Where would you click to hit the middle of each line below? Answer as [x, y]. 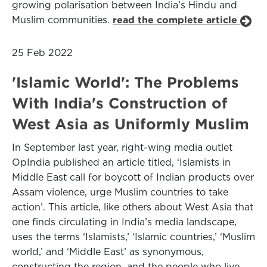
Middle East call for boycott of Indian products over [133, 177]
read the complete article [176, 20]
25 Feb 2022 [42, 53]
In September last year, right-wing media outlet [122, 148]
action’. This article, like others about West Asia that [133, 207]
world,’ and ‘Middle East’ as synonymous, [108, 252]
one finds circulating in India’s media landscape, [124, 222]
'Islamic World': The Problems [125, 82]
